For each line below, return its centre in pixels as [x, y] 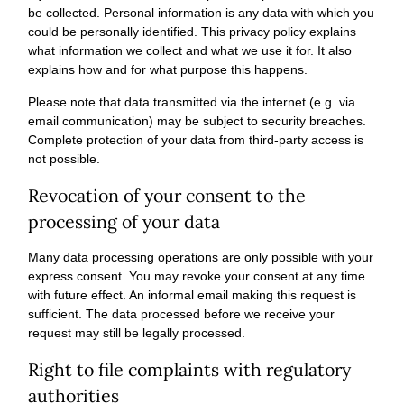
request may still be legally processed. [137, 333]
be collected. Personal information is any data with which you [201, 13]
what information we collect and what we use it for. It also [190, 50]
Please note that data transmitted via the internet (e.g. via [192, 102]
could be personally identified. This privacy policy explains [192, 32]
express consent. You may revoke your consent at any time [197, 276]
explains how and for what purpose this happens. [168, 69]
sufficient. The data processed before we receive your [181, 314]
